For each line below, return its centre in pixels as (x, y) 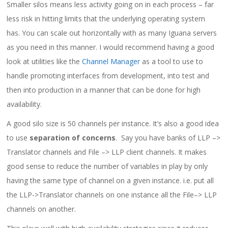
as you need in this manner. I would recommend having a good (111, 47)
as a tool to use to (172, 61)
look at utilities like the (45, 61)
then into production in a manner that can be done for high (104, 90)
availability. (24, 104)
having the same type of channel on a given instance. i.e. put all (110, 180)
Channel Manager (111, 61)
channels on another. (41, 209)
